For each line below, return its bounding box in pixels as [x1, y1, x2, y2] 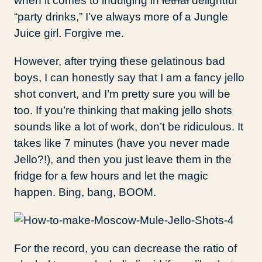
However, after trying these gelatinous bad [14, 55, 225, 68]
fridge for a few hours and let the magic [14, 170, 208, 182]
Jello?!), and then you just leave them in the [14, 153, 232, 166]
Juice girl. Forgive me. [14, 27, 124, 40]
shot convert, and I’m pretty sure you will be [14, 88, 230, 101]
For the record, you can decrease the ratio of [14, 242, 237, 255]
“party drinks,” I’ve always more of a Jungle [14, 11, 228, 23]
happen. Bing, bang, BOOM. [14, 186, 156, 199]
